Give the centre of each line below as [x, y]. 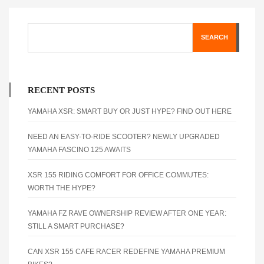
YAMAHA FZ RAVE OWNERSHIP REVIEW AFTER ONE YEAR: [127, 213]
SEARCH [214, 37]
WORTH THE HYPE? [62, 188]
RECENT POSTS [61, 90]
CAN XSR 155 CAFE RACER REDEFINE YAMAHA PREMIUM [126, 251]
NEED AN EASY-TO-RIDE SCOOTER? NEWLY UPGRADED [124, 136]
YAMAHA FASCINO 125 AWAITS [79, 149]
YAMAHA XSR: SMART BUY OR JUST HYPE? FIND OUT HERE [130, 111]
